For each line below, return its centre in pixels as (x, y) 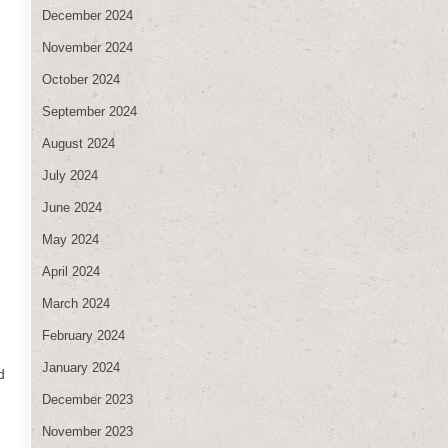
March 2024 (76, 303)
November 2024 (87, 47)
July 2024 (70, 175)
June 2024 (72, 207)
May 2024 (70, 239)
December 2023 (87, 399)
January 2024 (81, 367)
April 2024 (71, 271)
